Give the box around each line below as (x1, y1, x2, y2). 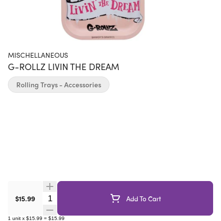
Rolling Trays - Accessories (16, 79, 101, 89)
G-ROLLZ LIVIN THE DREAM (8, 60, 119, 73)
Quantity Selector (42, 192, 104, 203)
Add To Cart (126, 193, 161, 203)
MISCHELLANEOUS (8, 50, 68, 60)
